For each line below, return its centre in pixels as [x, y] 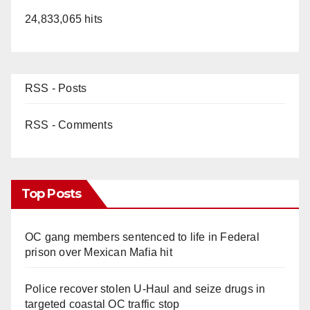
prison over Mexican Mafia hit [99, 252]
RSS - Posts [56, 88]
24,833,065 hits [64, 19]
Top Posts [51, 193]
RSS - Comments [69, 125]
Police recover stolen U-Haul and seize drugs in [145, 289]
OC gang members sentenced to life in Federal [142, 237]
